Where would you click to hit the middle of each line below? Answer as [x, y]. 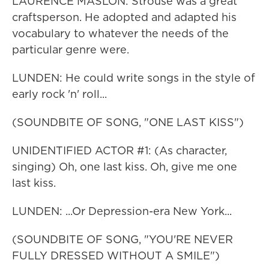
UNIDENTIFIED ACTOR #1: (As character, [119, 150]
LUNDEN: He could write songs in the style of [134, 78]
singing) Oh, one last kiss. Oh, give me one [125, 167]
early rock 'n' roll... [59, 94]
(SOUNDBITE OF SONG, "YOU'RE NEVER [122, 239]
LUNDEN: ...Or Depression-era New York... [122, 211]
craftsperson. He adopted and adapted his [124, 17]
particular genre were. [71, 50]
